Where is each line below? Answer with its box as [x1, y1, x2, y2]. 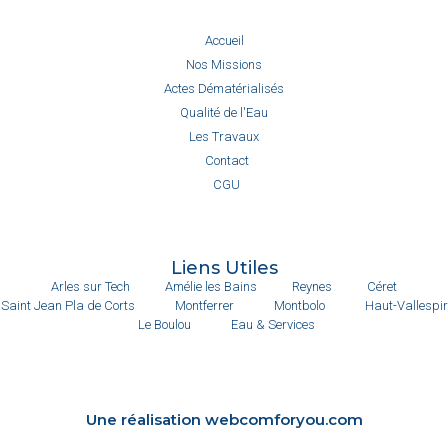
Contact [204, 152, 249, 168]
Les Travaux [189, 128, 259, 144]
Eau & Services [231, 316, 315, 332]
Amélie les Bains [165, 278, 257, 294]
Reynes [292, 278, 332, 294]
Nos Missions [186, 56, 262, 72]
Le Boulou [138, 316, 191, 332]
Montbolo [273, 297, 325, 313]
